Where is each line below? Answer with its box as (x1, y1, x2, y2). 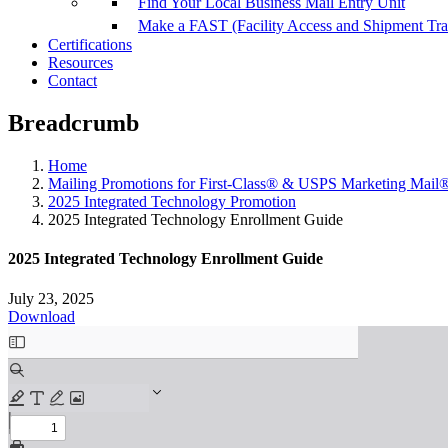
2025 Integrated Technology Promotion (48, 193, 296, 211)
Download (8, 307, 75, 325)
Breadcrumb (8, 110, 139, 137)
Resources (48, 54, 113, 72)
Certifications (48, 36, 132, 54)
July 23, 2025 (8, 289, 94, 307)
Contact (48, 72, 97, 90)
